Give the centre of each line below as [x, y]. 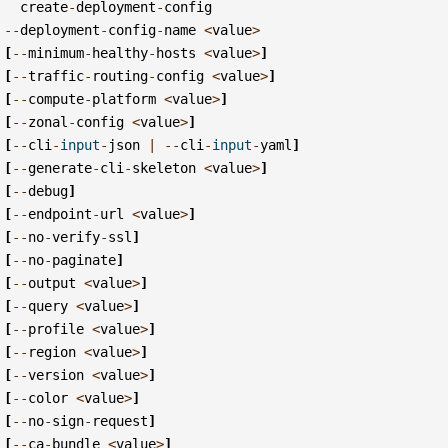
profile [56, 328]
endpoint [60, 213]
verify [76, 236]
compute [56, 98]
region [52, 351]
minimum [56, 52]
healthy [120, 52]
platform [124, 98]
